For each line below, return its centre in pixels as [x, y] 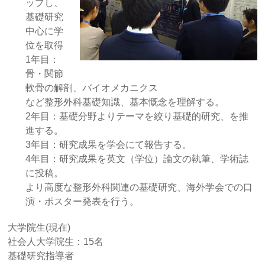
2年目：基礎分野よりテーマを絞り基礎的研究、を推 [137, 116]
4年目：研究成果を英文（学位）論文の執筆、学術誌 [137, 159]
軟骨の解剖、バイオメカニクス [92, 88]
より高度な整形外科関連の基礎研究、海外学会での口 [139, 187]
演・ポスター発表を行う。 [83, 201]
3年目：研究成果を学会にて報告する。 [109, 145]
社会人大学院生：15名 [56, 242]
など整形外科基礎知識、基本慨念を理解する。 [125, 102]
